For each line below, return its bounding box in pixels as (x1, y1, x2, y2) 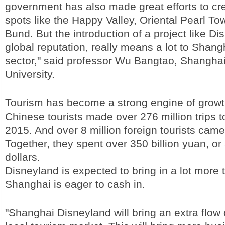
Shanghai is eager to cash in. (5, 178, 145, 190)
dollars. (5, 151, 40, 163)
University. (5, 68, 55, 80)
